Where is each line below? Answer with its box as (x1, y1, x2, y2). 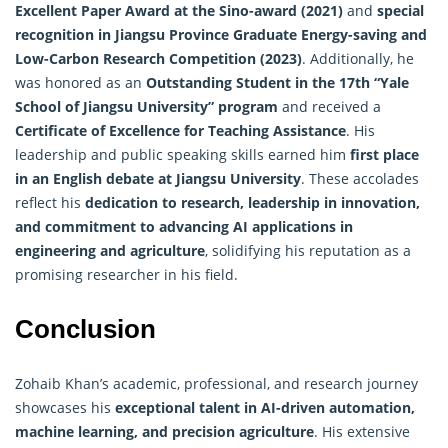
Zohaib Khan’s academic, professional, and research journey (15, 373, 418, 393)
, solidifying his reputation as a (205, 240, 411, 260)
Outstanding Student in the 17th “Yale (146, 72, 409, 92)
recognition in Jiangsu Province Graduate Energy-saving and (15, 24, 427, 44)
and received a (278, 96, 381, 116)
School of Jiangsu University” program (15, 96, 278, 116)
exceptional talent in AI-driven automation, (115, 397, 415, 417)
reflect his (15, 192, 85, 212)
